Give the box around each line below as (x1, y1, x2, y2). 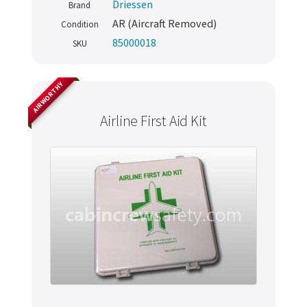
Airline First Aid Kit (100, 112, 207, 131)
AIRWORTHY (30, 79, 65, 114)
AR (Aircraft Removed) (112, 16, 217, 31)
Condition (60, 19, 99, 31)
